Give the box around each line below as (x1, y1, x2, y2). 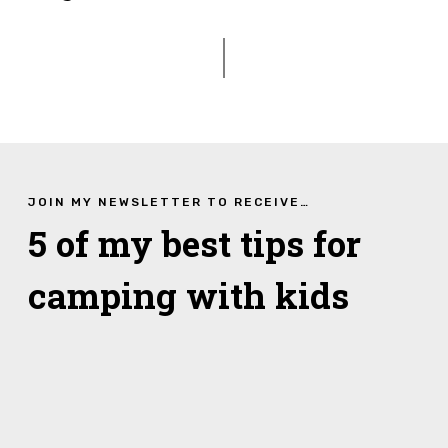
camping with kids (27, 272, 349, 319)
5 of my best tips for (27, 220, 361, 267)
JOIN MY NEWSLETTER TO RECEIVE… (27, 195, 310, 210)
